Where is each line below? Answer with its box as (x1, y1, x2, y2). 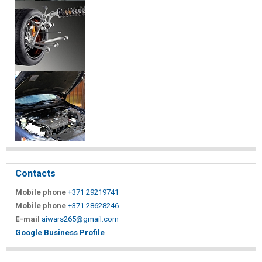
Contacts (15, 167, 56, 179)
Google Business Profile (15, 227, 105, 237)
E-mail (15, 214, 40, 223)
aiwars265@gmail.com (42, 214, 119, 223)
